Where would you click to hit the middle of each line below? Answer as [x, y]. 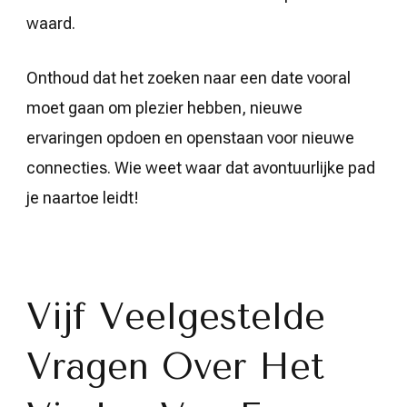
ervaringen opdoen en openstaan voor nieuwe [190, 138]
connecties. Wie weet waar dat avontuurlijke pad [201, 168]
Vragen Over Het [175, 367]
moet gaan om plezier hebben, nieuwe [164, 108]
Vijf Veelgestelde [176, 317]
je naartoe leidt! [83, 198]
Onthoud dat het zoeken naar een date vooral [189, 78]
